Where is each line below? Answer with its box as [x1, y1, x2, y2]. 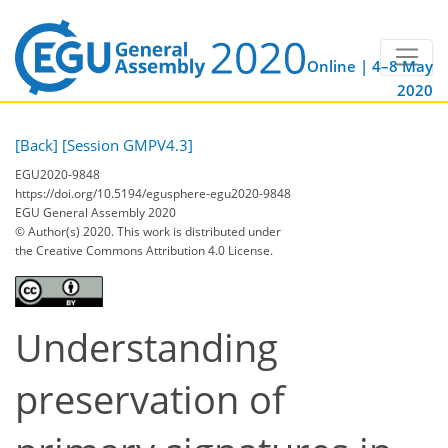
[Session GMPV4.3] [62, 135, 193, 156]
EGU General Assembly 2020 [15, 203, 176, 221]
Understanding [15, 321, 278, 373]
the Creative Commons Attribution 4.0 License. [15, 241, 273, 259]
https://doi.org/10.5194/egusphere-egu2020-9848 [15, 184, 291, 202]
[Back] [15, 135, 58, 156]
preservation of [15, 373, 285, 425]
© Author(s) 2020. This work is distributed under [15, 222, 281, 240]
